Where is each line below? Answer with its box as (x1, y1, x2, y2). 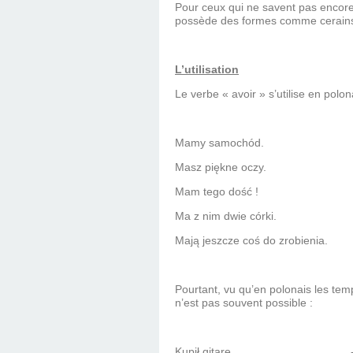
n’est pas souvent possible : (175, 296, 313, 310)
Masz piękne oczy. (175, 161, 266, 174)
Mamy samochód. (175, 136, 267, 150)
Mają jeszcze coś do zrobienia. (175, 234, 331, 247)
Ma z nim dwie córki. (175, 210, 280, 223)
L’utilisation (175, 63, 239, 76)
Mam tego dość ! (175, 185, 258, 199)
